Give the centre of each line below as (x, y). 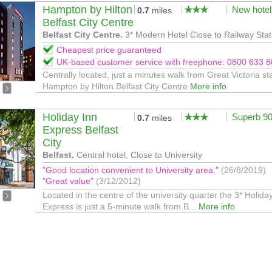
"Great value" (69, 181)
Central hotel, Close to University (138, 155)
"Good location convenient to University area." (132, 170)
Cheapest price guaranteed (109, 50)
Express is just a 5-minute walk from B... (121, 206)
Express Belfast (80, 130)
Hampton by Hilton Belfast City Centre (116, 86)
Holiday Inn (70, 117)
